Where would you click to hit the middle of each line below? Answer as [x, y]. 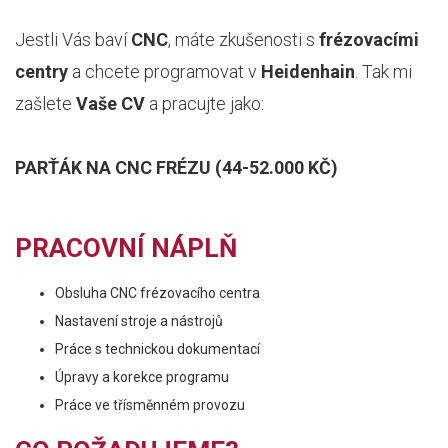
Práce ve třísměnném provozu [150, 405]
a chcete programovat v [164, 71]
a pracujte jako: [204, 103]
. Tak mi [383, 71]
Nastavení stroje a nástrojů [139, 321]
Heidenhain [308, 71]
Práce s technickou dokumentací [157, 349]
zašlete [45, 103]
